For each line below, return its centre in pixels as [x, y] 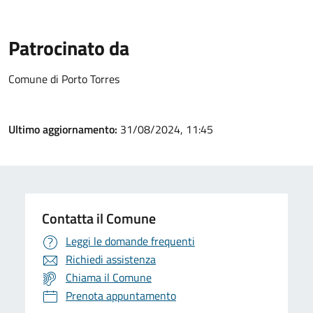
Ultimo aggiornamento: [64, 130]
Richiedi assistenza [111, 260]
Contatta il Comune [99, 219]
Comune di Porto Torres [64, 79]
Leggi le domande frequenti [130, 241]
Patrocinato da [69, 48]
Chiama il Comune [109, 278]
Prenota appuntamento [121, 296]
